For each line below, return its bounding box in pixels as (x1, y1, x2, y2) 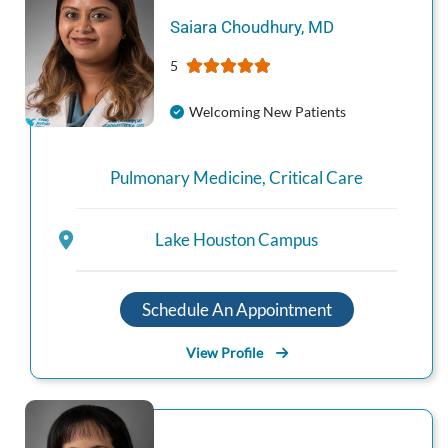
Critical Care (269, 166, 363, 188)
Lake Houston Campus (155, 229, 318, 251)
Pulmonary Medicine (110, 166, 262, 188)
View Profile (185, 343, 263, 361)
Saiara (169, 16, 217, 37)
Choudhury (220, 16, 301, 37)
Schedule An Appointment (141, 298, 332, 320)
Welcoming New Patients (188, 102, 346, 120)
